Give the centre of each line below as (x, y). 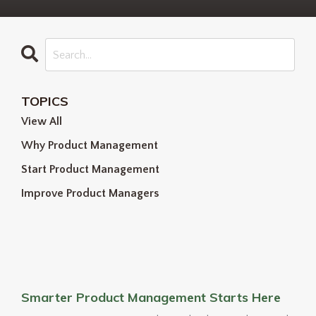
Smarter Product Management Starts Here (151, 298)
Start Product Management (90, 170)
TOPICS (45, 102)
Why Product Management (90, 146)
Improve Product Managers (90, 194)
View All (42, 122)
